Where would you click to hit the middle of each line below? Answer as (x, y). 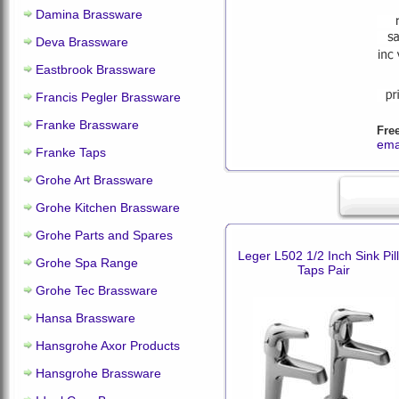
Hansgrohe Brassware (98, 373)
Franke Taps (71, 152)
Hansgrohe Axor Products (108, 346)
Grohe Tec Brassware (97, 290)
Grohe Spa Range (87, 263)
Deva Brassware (82, 42)
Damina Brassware (89, 14)
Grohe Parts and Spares (104, 235)
